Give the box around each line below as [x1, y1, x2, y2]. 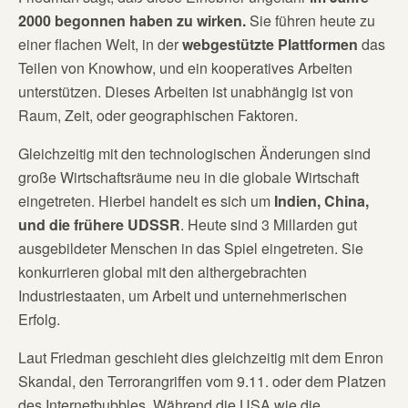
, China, [317, 189, 369, 211]
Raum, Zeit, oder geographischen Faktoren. [18, 104, 298, 126]
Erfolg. [18, 308, 60, 330]
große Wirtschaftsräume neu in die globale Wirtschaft [18, 166, 359, 188]
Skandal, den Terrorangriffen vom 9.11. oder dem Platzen [18, 370, 386, 392]
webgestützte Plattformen [182, 33, 358, 55]
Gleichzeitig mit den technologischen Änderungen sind [18, 142, 371, 164]
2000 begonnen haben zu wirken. [18, 9, 246, 31]
